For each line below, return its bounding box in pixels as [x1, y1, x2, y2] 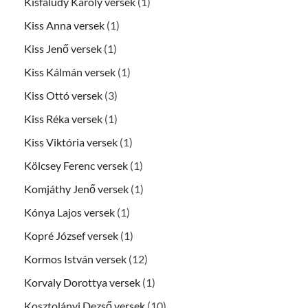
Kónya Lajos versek [24, 206, 115, 219]
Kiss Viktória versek [24, 135, 118, 149]
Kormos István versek [24, 252, 126, 266]
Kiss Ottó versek [24, 89, 102, 102]
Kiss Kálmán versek [24, 65, 115, 79]
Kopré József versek [24, 229, 118, 243]
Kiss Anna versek [24, 19, 104, 32]
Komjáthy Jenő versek [24, 182, 129, 196]
